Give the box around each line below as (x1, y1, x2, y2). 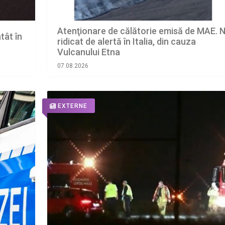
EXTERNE (57, 102, 87, 110)
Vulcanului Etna (57, 47, 120, 58)
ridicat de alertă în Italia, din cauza (57, 36, 196, 47)
